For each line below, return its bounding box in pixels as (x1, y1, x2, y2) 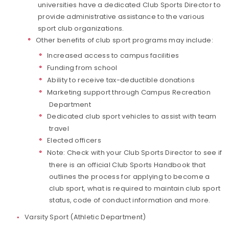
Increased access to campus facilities (47, 51, 179, 60)
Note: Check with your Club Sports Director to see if (47, 148, 222, 157)
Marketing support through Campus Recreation (47, 87, 211, 97)
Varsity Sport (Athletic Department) (25, 212, 146, 222)
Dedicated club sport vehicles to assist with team (47, 111, 217, 121)
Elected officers (47, 135, 101, 145)
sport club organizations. (38, 24, 124, 33)
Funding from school (47, 63, 118, 73)
